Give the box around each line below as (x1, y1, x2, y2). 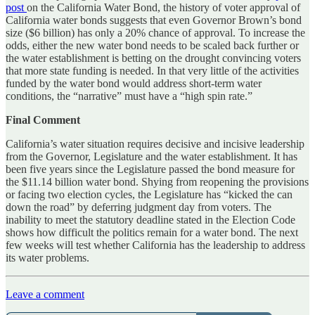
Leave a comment (6, 288, 84, 301)
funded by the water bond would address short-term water (6, 77, 262, 90)
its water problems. (6, 252, 89, 264)
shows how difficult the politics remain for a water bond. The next (6, 226, 298, 239)
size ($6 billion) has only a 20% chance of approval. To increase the (6, 27, 305, 39)
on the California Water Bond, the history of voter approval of (27, 1, 300, 14)
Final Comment (6, 114, 80, 127)
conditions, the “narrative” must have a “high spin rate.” (6, 90, 252, 103)
